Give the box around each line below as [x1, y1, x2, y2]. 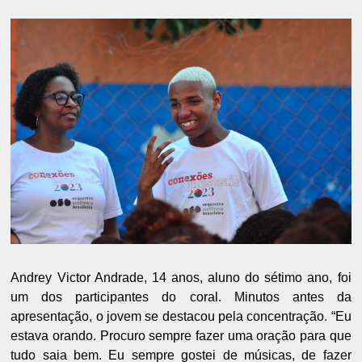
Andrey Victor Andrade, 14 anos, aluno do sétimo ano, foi [11, 271, 351, 284]
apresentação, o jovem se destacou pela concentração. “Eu [11, 309, 351, 323]
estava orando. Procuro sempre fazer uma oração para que [11, 329, 351, 343]
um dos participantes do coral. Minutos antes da [11, 290, 351, 304]
